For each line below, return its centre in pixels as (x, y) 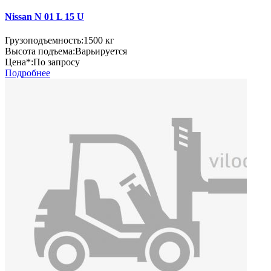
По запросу (57, 62)
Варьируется (101, 51)
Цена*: (19, 62)
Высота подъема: (40, 51)
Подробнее (28, 73)
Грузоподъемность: (44, 40)
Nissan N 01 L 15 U (44, 16)
